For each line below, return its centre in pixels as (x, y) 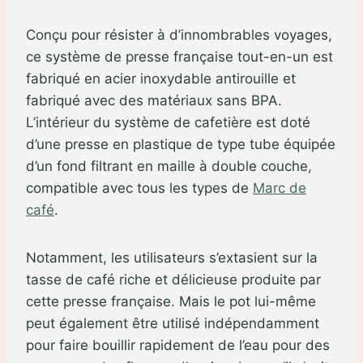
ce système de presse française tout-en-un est (179, 56)
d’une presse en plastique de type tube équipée (181, 144)
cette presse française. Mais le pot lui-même (171, 301)
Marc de (280, 188)
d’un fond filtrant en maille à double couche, (169, 166)
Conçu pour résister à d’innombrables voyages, (179, 34)
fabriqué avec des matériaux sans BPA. (154, 100)
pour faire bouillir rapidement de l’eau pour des (178, 345)
